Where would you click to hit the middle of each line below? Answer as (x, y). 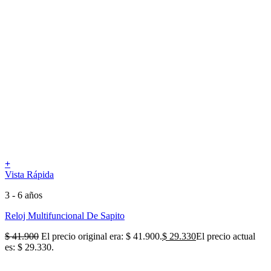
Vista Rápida (29, 174)
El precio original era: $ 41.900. (102, 236)
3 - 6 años (24, 195)
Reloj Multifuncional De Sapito (65, 215)
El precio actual (226, 236)
